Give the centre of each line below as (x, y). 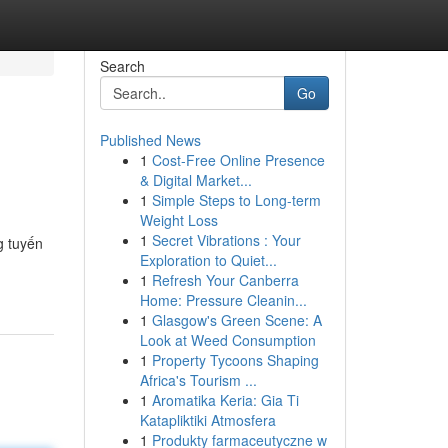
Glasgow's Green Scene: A (236, 320)
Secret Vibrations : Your (226, 240)
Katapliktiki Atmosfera (207, 420)
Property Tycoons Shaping (235, 360)
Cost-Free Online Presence (238, 160)
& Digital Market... (195, 180)
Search (122, 66)
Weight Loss (178, 220)
